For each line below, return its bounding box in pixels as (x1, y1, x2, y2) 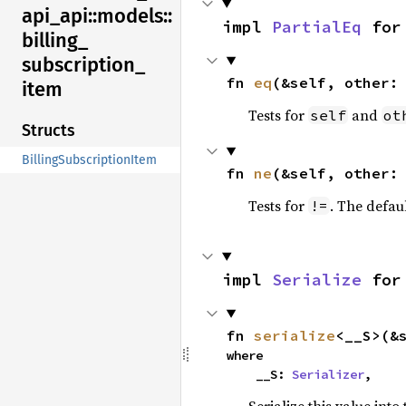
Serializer (291, 365, 364, 382)
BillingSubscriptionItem (22, 152, 157, 169)
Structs (22, 121, 75, 141)
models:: (97, 4, 172, 29)
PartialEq (272, 15, 362, 37)
